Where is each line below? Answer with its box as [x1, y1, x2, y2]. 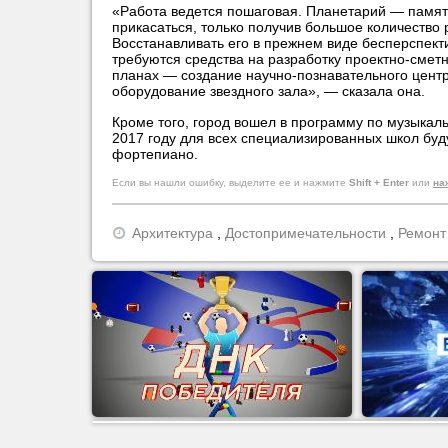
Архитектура [132, 225, 213, 241]
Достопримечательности [225, 225, 386, 241]
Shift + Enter [349, 177, 409, 188]
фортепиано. [112, 146, 198, 162]
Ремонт [398, 225, 446, 241]
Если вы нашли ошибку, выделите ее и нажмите [112, 177, 349, 188]
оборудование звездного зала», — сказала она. [112, 83, 425, 99]
